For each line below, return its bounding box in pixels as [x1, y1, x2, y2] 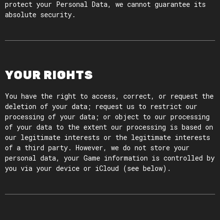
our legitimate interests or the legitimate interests [5, 133, 210, 142]
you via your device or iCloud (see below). [5, 164, 171, 173]
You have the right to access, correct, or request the [5, 91, 214, 101]
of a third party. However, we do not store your [5, 143, 190, 152]
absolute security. [5, 10, 76, 19]
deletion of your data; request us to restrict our [5, 102, 197, 111]
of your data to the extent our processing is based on [5, 122, 213, 132]
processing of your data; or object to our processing [5, 112, 210, 121]
